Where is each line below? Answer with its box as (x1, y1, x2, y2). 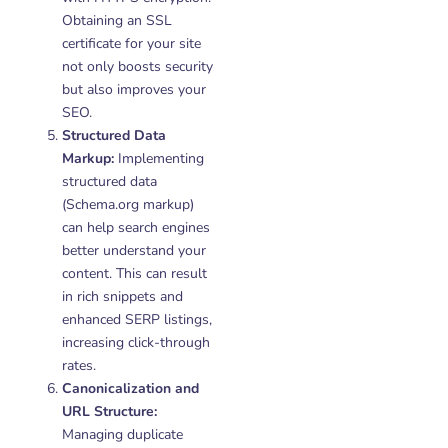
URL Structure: (62, 402, 157, 421)
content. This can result (62, 264, 207, 283)
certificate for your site (62, 34, 201, 53)
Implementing (114, 149, 204, 168)
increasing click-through (62, 333, 210, 352)
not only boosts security (62, 57, 213, 76)
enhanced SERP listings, (62, 310, 212, 329)
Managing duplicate (62, 425, 183, 444)
